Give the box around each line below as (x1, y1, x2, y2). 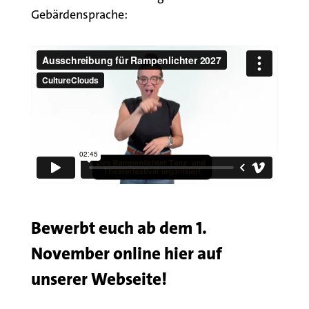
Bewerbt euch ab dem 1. (30, 216, 207, 239)
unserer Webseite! (30, 267, 167, 290)
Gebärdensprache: (30, 6, 128, 23)
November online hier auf (30, 241, 222, 265)
